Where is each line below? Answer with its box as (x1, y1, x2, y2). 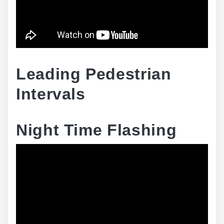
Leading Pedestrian (16, 65, 171, 83)
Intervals (16, 85, 85, 103)
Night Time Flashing (16, 121, 177, 139)
